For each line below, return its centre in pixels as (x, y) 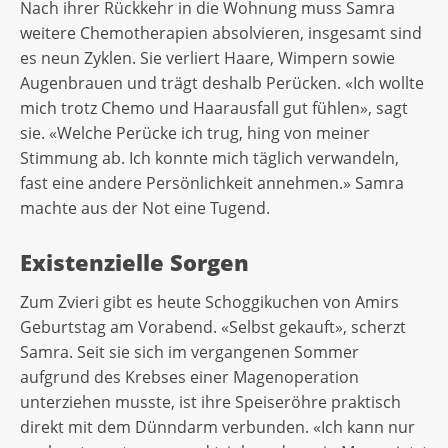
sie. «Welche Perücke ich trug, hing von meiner (195, 132)
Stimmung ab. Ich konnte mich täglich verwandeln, (209, 157)
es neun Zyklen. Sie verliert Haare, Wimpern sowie (207, 57)
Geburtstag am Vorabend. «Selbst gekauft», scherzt (213, 326)
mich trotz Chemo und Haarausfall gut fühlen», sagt (214, 107)
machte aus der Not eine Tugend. (147, 207)
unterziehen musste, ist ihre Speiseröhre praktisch (210, 401)
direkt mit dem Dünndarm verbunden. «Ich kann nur (217, 426)
